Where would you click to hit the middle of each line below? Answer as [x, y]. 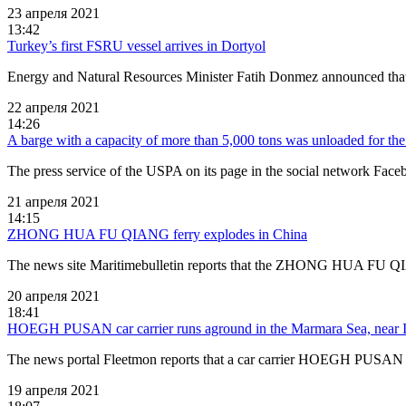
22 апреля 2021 [53, 107]
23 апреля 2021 [53, 13]
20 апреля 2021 [53, 295]
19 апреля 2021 [53, 390]
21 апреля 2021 [53, 201]
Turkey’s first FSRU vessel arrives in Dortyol [136, 45]
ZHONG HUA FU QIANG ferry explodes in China [157, 234]
